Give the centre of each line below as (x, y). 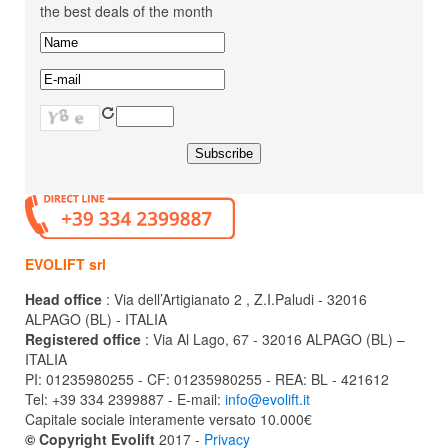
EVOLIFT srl (65, 263)
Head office (63, 298)
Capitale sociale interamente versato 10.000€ (168, 418)
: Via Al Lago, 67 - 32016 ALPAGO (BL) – (273, 338)
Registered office (83, 338)
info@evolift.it (267, 398)
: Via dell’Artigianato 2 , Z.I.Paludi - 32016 (234, 298)
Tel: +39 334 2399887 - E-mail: (125, 398)
